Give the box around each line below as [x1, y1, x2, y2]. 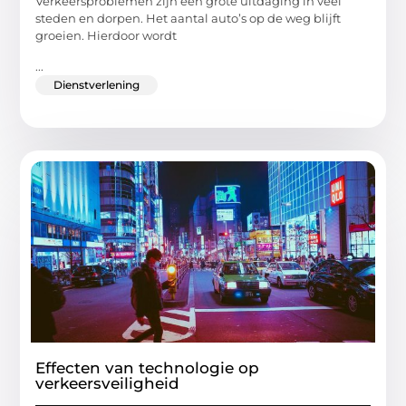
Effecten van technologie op [35, 358, 260, 377]
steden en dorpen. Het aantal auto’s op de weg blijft [35, 11, 342, 26]
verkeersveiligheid [35, 373, 180, 392]
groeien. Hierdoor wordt [35, 28, 178, 43]
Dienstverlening [53, 77, 140, 92]
